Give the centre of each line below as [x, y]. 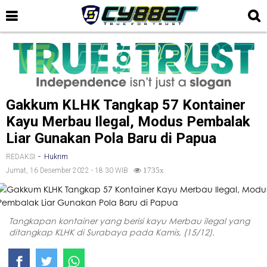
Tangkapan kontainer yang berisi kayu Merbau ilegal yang [129, 221]
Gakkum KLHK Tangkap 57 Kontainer [126, 105]
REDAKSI [21, 156]
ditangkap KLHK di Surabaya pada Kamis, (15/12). [112, 232]
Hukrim [56, 156]
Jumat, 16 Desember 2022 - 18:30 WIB [70, 170]
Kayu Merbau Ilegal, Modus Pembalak [128, 121]
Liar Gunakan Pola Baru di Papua [111, 138]
